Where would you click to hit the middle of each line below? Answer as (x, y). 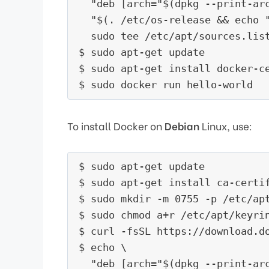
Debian (182, 125)
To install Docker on (116, 125)
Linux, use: (226, 125)
